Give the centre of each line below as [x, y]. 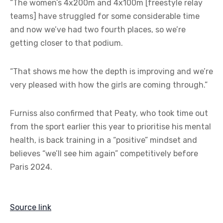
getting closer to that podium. [66, 43]
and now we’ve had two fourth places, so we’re [98, 30]
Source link [31, 207]
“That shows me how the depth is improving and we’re [111, 71]
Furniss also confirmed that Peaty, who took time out [109, 113]
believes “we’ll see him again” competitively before [104, 154]
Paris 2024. [31, 167]
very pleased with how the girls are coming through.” [109, 85]
